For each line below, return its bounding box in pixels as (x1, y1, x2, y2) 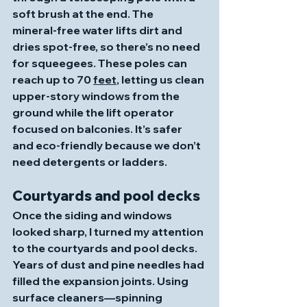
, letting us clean (116, 73, 206, 86)
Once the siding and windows (12, 208, 174, 222)
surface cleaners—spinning (12, 291, 164, 304)
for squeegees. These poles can (12, 56, 189, 70)
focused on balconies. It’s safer (12, 122, 184, 136)
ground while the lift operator (12, 106, 176, 119)
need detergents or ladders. (12, 155, 169, 169)
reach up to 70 (12, 73, 93, 86)
